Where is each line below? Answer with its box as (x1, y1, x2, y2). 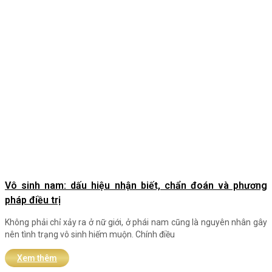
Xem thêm (17, 253, 57, 263)
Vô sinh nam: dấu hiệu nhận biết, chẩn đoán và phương (5, 180, 267, 192)
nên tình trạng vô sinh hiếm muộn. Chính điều (5, 229, 175, 240)
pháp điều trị (5, 194, 61, 206)
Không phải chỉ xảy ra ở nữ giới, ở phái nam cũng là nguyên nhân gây (5, 217, 267, 228)
